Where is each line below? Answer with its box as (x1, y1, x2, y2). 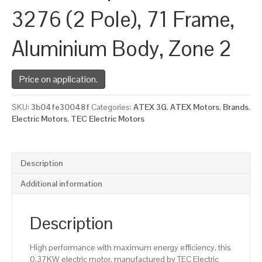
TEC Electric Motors (71, 113, 144, 124)
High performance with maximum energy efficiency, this (30, 242, 231, 253)
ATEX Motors (170, 101, 219, 112)
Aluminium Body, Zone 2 (12, 35, 232, 63)
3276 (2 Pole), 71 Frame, (12, 5, 235, 33)
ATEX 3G (133, 101, 167, 112)
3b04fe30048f (31, 101, 89, 112)
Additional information (20, 178, 102, 189)
